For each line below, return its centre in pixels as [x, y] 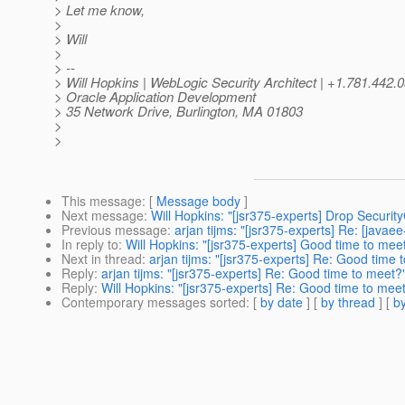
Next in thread [102, 259]
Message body [198, 201]
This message [102, 201]
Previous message [114, 230]
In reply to [90, 245]
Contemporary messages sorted [154, 302]
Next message [103, 216]
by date [282, 302]
